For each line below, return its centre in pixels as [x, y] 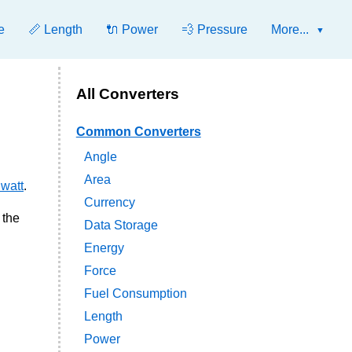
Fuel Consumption [135, 294]
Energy [104, 248]
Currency [109, 203]
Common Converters [138, 132]
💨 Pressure [214, 29]
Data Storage [121, 225]
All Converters [127, 94]
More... [290, 29]
